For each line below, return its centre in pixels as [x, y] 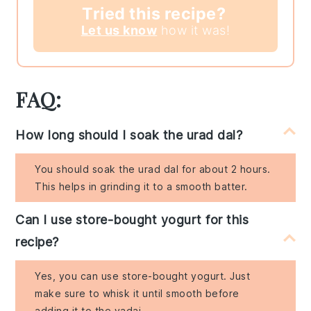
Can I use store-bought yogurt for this [132, 220]
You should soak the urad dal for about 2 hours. [153, 169]
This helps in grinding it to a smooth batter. [141, 187]
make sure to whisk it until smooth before [137, 294]
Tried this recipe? [154, 14]
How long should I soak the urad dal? [129, 135]
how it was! [194, 31]
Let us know [119, 31]
